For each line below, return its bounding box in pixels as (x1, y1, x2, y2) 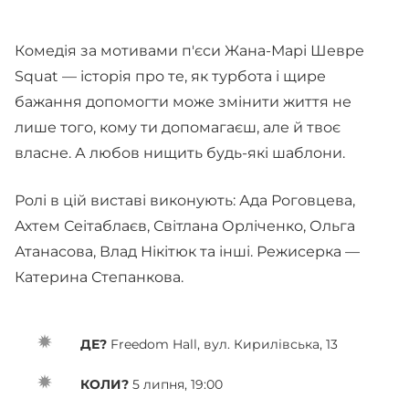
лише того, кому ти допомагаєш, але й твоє (15, 119, 341, 136)
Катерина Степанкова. (15, 268, 184, 286)
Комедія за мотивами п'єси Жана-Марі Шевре (15, 42, 364, 59)
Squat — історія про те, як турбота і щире (15, 68, 326, 85)
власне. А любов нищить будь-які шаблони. (15, 144, 352, 162)
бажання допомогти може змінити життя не (15, 93, 351, 110)
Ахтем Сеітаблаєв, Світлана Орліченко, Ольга (15, 217, 355, 235)
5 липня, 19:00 (129, 376, 223, 393)
